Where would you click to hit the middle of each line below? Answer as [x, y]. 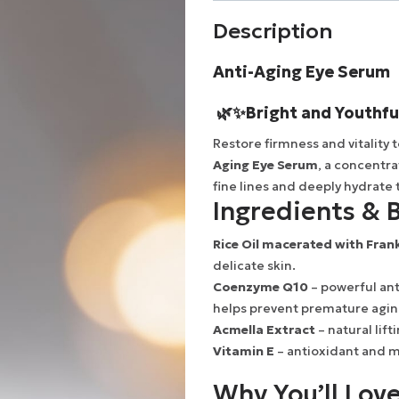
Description [273, 32]
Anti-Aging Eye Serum [303, 72]
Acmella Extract [264, 330]
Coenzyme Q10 [261, 287]
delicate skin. [254, 266]
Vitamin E [244, 351]
